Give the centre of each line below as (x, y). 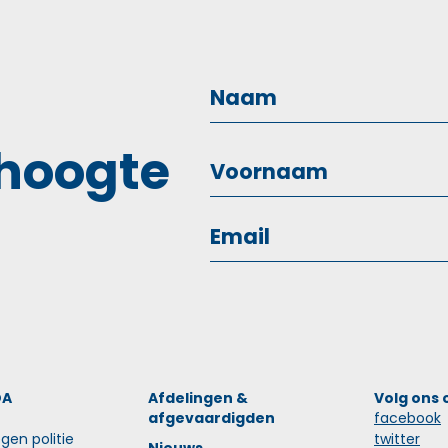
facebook (407, 418)
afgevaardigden (211, 418)
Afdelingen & (198, 398)
